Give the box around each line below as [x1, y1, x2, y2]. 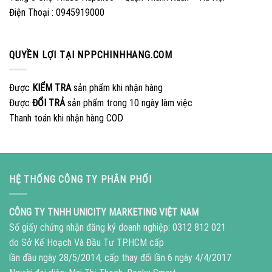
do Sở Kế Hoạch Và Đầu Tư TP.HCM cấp [9, 237, 164, 249]
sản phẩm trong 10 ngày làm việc [65, 97, 192, 109]
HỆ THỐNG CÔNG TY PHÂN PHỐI [9, 173, 152, 185]
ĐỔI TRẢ [32, 97, 65, 109]
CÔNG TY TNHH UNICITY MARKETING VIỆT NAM [9, 206, 199, 219]
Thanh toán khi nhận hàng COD [9, 112, 123, 124]
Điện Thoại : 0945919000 [9, 6, 104, 18]
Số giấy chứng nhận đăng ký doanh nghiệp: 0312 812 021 [9, 222, 226, 234]
